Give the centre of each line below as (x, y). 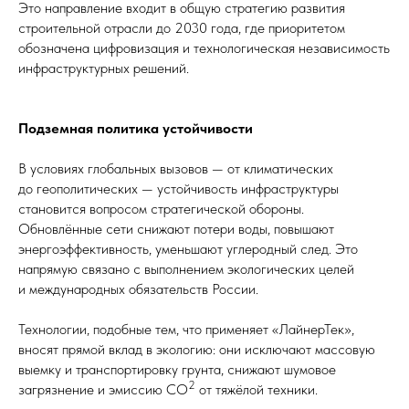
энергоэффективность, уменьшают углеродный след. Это (188, 249)
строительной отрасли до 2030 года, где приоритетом (182, 28)
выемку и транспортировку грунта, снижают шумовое (177, 369)
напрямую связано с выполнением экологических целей (186, 269)
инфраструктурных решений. (104, 68)
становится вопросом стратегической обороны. (161, 209)
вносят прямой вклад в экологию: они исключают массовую (197, 349)
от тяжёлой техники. (257, 389)
